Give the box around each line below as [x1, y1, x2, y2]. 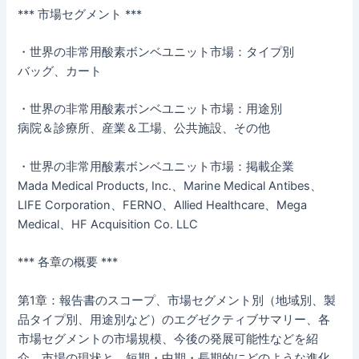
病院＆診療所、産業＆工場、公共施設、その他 [18, 121, 271, 136]
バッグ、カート [18, 64, 103, 79]
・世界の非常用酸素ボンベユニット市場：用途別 [18, 102, 283, 117]
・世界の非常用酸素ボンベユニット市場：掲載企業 [18, 159, 295, 174]
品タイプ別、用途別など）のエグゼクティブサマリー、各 [18, 312, 331, 327]
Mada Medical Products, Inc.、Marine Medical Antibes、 [18, 178, 323, 193]
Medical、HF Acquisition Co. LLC [18, 216, 199, 232]
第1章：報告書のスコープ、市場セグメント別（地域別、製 [18, 292, 337, 308]
